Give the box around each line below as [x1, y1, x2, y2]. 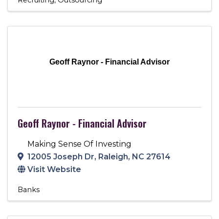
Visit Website [27, 164, 81, 174]
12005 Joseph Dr [27, 152, 94, 161]
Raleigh [98, 152, 128, 161]
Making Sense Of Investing [27, 139, 131, 149]
